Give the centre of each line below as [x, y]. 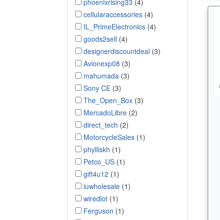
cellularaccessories [113, 14]
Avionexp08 [102, 63]
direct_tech [101, 124]
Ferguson [98, 210]
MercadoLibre [105, 112]
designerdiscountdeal [117, 51]
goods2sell [100, 39]
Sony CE [97, 88]
